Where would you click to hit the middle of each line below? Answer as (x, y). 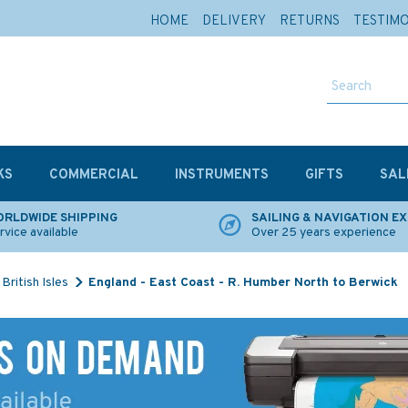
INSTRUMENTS (222, 175)
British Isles (35, 283)
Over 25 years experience (324, 233)
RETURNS (310, 21)
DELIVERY (234, 21)
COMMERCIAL (94, 175)
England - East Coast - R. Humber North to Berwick (243, 283)
